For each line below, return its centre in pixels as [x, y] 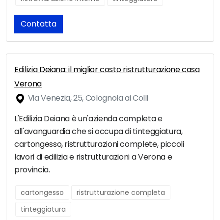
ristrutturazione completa [121, 193]
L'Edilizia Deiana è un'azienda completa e [88, 119]
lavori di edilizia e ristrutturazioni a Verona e [93, 157]
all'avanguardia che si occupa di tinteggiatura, [98, 132]
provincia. [32, 170]
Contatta [39, 24]
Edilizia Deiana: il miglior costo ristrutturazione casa [107, 70]
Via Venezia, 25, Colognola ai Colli [87, 98]
